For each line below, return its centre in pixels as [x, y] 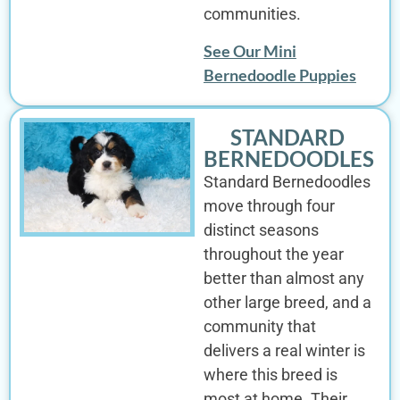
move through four [269, 205]
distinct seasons [261, 229]
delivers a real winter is [284, 350]
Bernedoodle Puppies [279, 75]
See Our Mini [250, 50]
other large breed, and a [287, 302]
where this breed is [270, 374]
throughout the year [273, 254]
